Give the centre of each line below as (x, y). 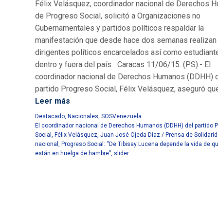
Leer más (53, 101)
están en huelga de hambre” (73, 153)
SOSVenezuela (121, 116)
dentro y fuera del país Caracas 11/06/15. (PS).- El (123, 64)
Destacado (50, 116)
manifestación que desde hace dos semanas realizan (126, 40)
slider (121, 153)
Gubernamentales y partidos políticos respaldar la (119, 28)
